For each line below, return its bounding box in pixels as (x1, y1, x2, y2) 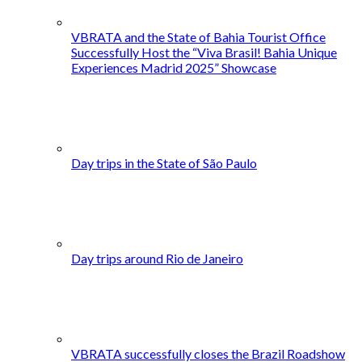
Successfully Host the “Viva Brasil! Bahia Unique (71, 44, 337, 61)
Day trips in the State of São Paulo (71, 155, 257, 171)
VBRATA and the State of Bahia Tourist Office (71, 29, 326, 45)
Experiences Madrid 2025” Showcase (71, 60, 276, 76)
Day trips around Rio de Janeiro (71, 250, 243, 267)
